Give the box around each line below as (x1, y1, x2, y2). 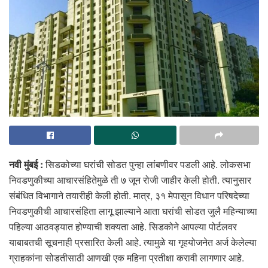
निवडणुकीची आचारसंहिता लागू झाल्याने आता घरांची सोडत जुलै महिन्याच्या (9, 204, 257, 218)
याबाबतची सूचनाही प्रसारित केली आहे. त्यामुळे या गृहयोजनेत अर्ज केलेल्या (9, 235, 257, 249)
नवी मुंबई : (9, 157, 43, 172)
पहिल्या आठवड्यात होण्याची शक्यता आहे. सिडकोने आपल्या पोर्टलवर (9, 220, 237, 234)
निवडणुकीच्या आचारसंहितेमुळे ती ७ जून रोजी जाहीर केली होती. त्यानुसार (9, 173, 251, 187)
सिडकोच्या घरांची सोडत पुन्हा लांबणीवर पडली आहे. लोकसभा (43, 157, 251, 172)
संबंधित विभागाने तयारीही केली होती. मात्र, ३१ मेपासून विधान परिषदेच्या (9, 188, 249, 203)
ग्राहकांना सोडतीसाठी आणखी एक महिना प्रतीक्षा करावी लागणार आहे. (9, 251, 244, 265)
